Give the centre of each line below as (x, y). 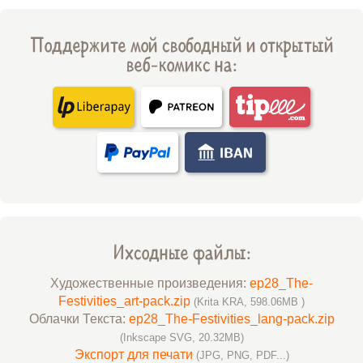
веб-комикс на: (181, 64)
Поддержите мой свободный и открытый (181, 45)
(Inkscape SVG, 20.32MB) (181, 338)
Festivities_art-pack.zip (126, 301)
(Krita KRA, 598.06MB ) (249, 302)
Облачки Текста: (79, 319)
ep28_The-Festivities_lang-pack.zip (231, 319)
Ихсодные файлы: (181, 252)
